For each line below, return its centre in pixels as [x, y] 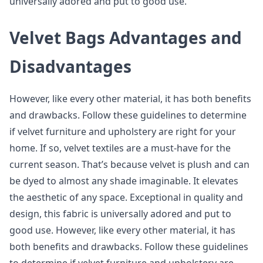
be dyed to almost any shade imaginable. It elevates [124, 181]
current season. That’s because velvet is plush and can [129, 164]
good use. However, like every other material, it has [122, 230]
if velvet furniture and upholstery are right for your [123, 131]
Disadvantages [70, 66]
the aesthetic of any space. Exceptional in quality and [126, 197]
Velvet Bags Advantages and [126, 38]
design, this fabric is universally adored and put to [120, 214]
